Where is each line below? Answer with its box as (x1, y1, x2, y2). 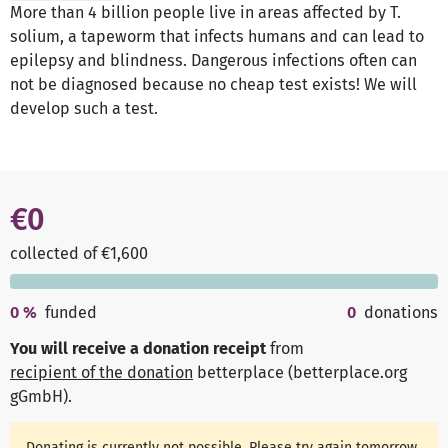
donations (364, 303, 438, 323)
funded (45, 303, 98, 323)
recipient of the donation (10, 363, 193, 383)
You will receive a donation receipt (10, 339, 266, 359)
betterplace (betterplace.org (193, 363, 407, 383)
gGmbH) (10, 387, 68, 407)
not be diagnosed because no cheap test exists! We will (10, 75, 417, 95)
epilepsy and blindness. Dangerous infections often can (10, 51, 417, 71)
